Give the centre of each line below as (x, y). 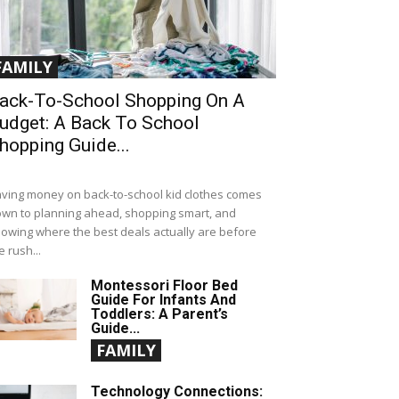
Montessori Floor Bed (164, 286)
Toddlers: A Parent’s (159, 314)
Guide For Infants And (163, 300)
